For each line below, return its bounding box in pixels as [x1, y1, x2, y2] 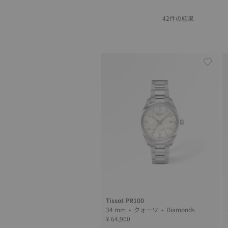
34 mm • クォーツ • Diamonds [166, 205, 196, 214]
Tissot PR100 [106, 196, 144, 205]
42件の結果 [162, 14, 194, 22]
